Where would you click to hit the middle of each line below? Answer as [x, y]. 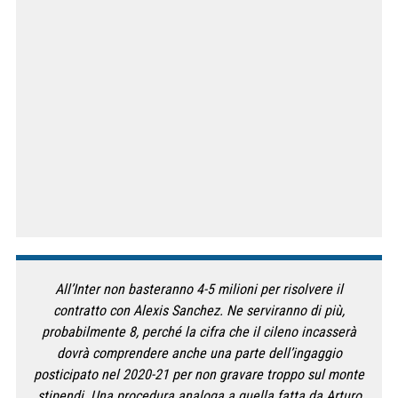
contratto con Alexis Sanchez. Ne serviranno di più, [199, 311]
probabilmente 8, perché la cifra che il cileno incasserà [199, 332]
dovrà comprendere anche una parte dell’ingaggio [199, 354]
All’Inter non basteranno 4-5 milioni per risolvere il [199, 290]
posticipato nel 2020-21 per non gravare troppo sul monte [199, 375]
